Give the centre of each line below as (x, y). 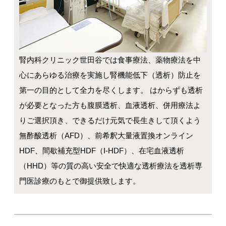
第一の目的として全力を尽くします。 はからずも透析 (111, 90)
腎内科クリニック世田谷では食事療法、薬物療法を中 (110, 60)
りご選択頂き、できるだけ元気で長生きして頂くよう (110, 120)
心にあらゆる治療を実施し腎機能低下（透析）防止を (110, 75)
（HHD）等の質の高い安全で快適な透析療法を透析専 (111, 165)
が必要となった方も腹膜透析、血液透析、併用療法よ (110, 105)
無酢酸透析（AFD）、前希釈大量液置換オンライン (106, 135)
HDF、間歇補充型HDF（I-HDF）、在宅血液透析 (102, 150)
